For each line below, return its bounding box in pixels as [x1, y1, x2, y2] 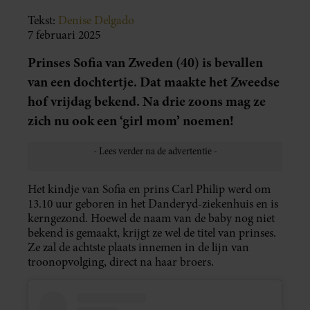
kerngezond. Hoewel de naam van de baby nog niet [28, 210, 275, 227]
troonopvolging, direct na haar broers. [28, 254, 214, 271]
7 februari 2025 [28, 27, 100, 44]
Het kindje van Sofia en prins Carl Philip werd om [28, 181, 271, 198]
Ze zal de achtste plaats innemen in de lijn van [28, 239, 249, 256]
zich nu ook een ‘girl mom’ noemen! [28, 111, 234, 131]
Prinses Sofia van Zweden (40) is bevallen [28, 53, 263, 73]
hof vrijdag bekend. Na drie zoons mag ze [28, 92, 266, 111]
